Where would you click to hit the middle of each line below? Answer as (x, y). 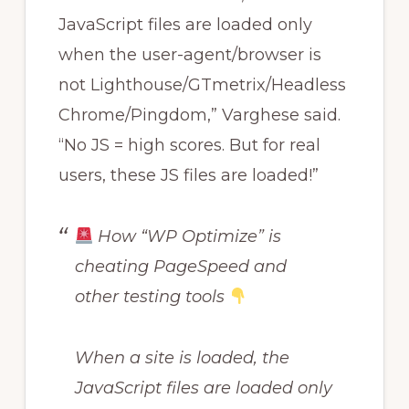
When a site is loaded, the (182, 357)
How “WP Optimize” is (188, 236)
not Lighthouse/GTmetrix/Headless (202, 84)
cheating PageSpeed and (180, 266)
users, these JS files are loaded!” (188, 175)
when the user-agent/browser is (189, 54)
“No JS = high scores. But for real (189, 145)
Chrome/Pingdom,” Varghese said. (199, 115)
